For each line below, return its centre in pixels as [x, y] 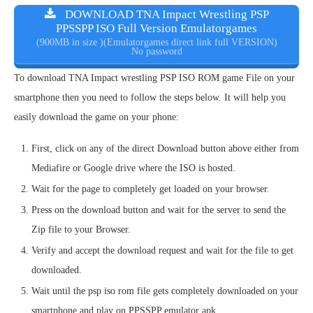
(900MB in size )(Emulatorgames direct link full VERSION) [156, 43]
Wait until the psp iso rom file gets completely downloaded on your [165, 291]
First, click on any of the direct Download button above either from [165, 149]
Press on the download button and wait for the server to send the [159, 210]
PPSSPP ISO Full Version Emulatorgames [156, 29]
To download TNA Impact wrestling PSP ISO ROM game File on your [154, 78]
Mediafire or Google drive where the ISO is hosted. [133, 168]
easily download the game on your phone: [96, 117]
